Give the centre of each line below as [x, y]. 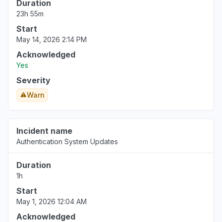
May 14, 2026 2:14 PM [52, 39]
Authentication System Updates [67, 141]
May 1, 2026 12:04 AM [52, 201]
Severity [33, 80]
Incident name [44, 131]
